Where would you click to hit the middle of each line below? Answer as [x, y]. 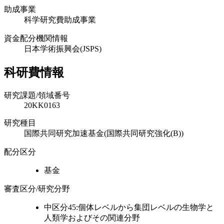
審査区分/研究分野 [37, 188]
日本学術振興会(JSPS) [63, 48]
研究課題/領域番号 [37, 95]
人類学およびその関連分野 [92, 217]
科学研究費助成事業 [60, 19]
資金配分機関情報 [36, 38]
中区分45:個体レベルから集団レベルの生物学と [129, 207]
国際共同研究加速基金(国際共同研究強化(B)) [104, 133]
